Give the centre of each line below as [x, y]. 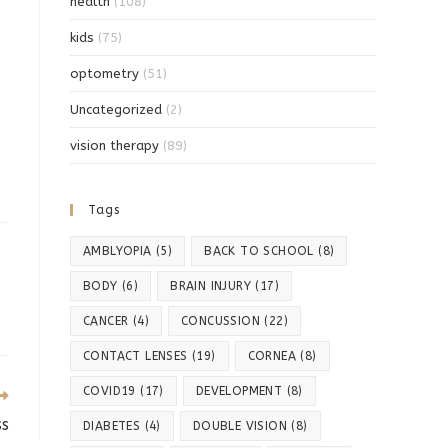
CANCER [106, 321]
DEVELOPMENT [239, 391]
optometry [104, 74]
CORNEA [272, 356]
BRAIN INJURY [211, 286]
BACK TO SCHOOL [259, 251]
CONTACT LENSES [135, 356]
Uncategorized [116, 110]
